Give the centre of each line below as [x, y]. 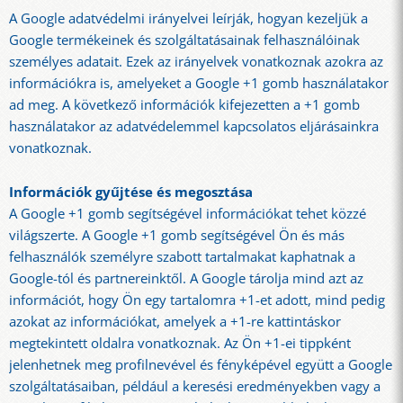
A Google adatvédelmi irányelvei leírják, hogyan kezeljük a [188, 18]
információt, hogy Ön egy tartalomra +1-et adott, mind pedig [197, 300]
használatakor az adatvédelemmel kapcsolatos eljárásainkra [194, 126]
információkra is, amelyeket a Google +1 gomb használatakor [199, 83]
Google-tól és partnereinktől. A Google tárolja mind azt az [186, 278]
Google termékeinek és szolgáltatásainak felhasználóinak [184, 40]
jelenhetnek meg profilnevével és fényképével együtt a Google [201, 364]
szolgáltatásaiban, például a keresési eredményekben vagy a [195, 386]
